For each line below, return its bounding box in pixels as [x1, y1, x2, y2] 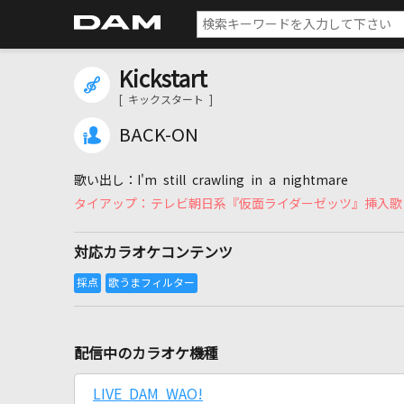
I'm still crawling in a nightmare [137, 174, 348, 187]
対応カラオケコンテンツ [74, 245, 233, 260]
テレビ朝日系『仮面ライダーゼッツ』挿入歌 [151, 197, 402, 210]
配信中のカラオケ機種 [74, 346, 218, 361]
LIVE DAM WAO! [93, 387, 203, 401]
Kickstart [119, 69, 207, 90]
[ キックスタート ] [119, 95, 213, 106]
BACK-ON [119, 126, 198, 144]
